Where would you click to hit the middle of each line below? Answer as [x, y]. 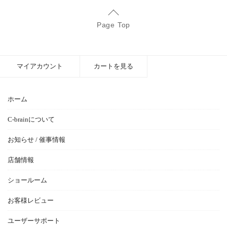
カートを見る [113, 66]
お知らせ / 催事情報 [36, 139]
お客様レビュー [31, 200]
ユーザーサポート [34, 220]
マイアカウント [40, 66]
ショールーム [27, 180]
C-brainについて [31, 119]
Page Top [113, 25]
